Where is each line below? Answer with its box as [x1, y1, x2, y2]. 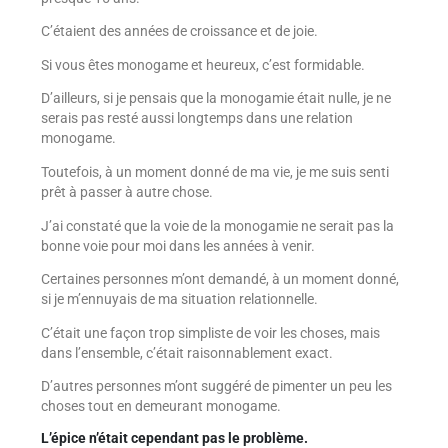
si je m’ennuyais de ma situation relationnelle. [40, 291, 318, 308]
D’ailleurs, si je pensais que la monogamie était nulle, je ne [40, 90, 391, 107]
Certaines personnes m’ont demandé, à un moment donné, [40, 271, 399, 288]
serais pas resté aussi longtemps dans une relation [40, 110, 353, 127]
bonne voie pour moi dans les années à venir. [40, 237, 315, 254]
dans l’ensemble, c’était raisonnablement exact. [40, 344, 333, 361]
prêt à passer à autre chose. [40, 184, 213, 201]
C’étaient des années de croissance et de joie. [40, 23, 318, 40]
